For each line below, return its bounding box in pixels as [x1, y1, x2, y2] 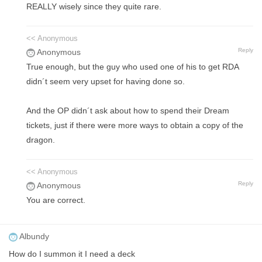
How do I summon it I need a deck [9, 249, 135, 259]
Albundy [18, 232, 49, 242]
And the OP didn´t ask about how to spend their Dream [26, 106, 229, 116]
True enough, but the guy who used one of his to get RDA [26, 62, 239, 72]
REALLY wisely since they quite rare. [26, 2, 161, 12]
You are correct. [26, 195, 85, 205]
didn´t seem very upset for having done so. [26, 77, 185, 87]
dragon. [26, 135, 55, 145]
